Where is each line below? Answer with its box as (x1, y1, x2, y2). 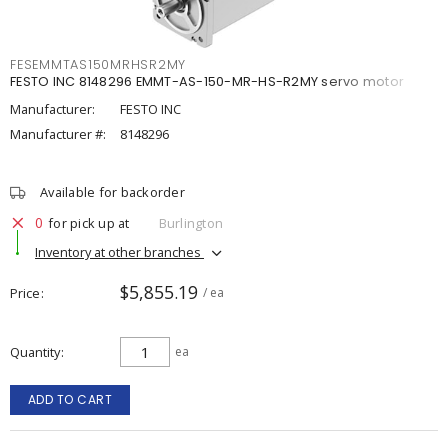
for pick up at (48, 213, 130, 232)
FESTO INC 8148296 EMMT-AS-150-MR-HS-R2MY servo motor (10, 73, 404, 90)
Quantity (10, 343, 60, 361)
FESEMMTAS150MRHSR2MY (10, 56, 186, 73)
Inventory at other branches (35, 242, 204, 261)
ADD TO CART (27, 391, 113, 408)
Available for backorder (40, 183, 185, 201)
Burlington (158, 213, 223, 232)
